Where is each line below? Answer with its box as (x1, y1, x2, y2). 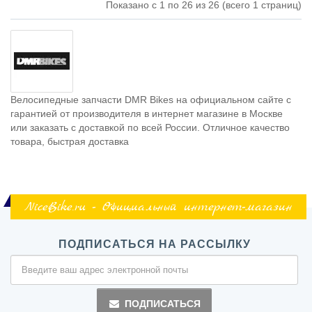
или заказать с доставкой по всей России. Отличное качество (10, 122, 290, 134)
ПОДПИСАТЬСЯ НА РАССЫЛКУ (58, 238, 251, 251)
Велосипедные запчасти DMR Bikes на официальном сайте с (10, 94, 291, 106)
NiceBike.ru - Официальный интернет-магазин (24, 199, 292, 217)
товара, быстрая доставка (10, 136, 129, 148)
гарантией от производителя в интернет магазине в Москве (10, 108, 283, 120)
